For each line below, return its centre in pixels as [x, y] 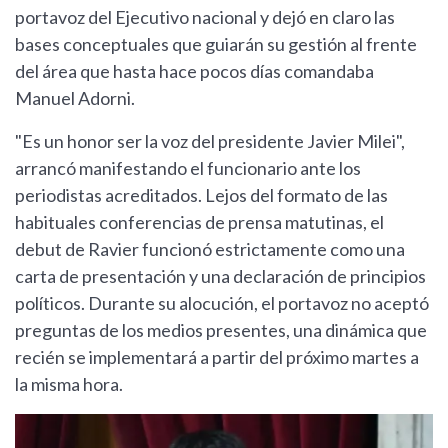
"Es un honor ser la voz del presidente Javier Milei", [210, 141]
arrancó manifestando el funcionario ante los [188, 168]
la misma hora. [69, 384]
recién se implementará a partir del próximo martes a [217, 357]
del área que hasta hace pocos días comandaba [194, 71]
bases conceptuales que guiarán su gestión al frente [216, 44]
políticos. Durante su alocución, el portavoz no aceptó [222, 303]
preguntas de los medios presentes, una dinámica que [221, 330]
